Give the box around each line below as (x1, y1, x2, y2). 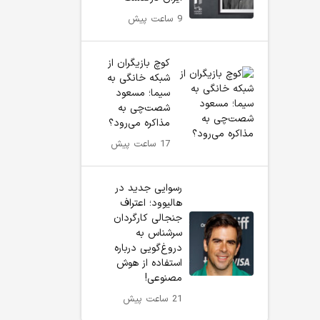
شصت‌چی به (117, 101, 170, 116)
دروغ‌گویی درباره (114, 241, 182, 256)
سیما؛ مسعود (115, 86, 170, 101)
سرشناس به (136, 226, 182, 241)
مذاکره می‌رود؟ (108, 116, 170, 131)
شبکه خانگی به (106, 71, 170, 86)
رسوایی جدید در (115, 181, 182, 196)
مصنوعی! (145, 271, 182, 286)
